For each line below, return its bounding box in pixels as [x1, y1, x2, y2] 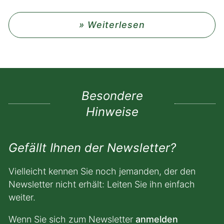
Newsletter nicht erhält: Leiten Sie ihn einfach [8, 179, 195, 189]
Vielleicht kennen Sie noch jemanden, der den [8, 166, 195, 176]
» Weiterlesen [79, 19, 145, 30]
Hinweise [86, 104, 138, 119]
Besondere [81, 88, 143, 103]
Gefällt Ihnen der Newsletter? [8, 140, 176, 155]
